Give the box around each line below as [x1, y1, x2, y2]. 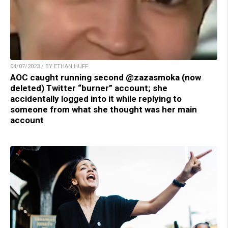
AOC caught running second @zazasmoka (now [10, 72, 201, 82]
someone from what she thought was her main [10, 104, 197, 115]
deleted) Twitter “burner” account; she [10, 82, 167, 93]
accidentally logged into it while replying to [10, 93, 182, 104]
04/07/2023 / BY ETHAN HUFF [10, 63, 88, 70]
